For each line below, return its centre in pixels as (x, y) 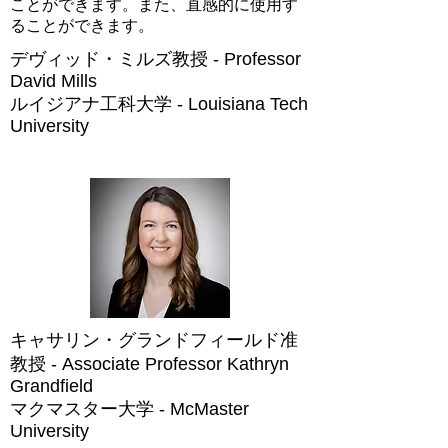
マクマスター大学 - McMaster (129, 409)
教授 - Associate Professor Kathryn (149, 364)
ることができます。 (82, 25)
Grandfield (51, 386)
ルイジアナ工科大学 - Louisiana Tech (159, 104)
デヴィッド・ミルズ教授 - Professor (155, 59)
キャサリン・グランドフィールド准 (154, 340)
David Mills (53, 81)
